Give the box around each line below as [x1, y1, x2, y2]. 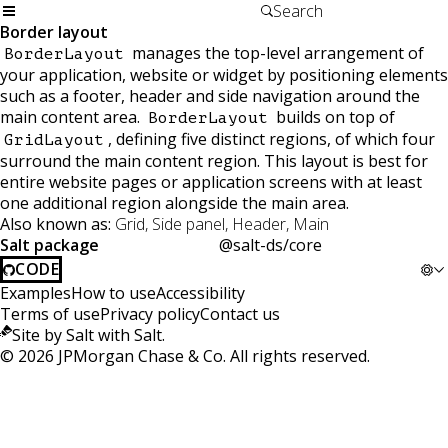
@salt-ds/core [219, 234, 322, 256]
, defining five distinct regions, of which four [108, 128, 435, 150]
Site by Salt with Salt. [12, 324, 165, 346]
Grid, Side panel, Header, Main [115, 213, 329, 235]
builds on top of [272, 106, 395, 128]
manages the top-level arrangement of [128, 42, 424, 64]
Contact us [200, 303, 280, 325]
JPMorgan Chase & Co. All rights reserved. [54, 345, 370, 367]
